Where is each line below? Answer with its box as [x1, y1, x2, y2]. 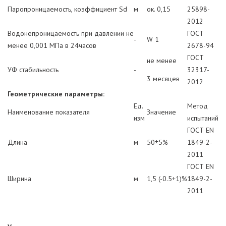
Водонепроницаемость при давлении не [8, 28, 134, 38]
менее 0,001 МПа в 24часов [8, 40, 96, 50]
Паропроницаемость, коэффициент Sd [8, 4, 127, 14]
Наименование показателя [8, 107, 90, 117]
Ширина [8, 174, 31, 183]
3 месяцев [147, 74, 180, 83]
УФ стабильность [8, 65, 59, 74]
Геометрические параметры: [8, 89, 104, 98]
